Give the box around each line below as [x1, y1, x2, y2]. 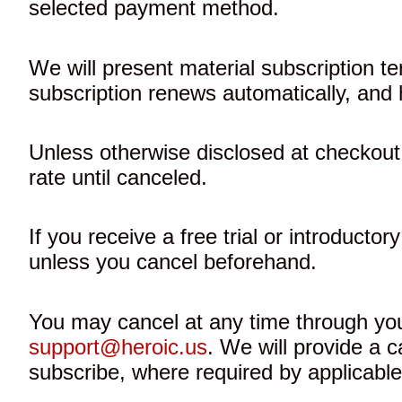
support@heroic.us [29, 334, 207, 359]
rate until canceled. [29, 164, 207, 189]
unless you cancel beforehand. [29, 249, 317, 275]
